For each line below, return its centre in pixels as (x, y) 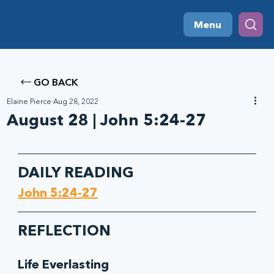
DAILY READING (76, 172)
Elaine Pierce (29, 102)
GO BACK (56, 82)
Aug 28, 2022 (76, 102)
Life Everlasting (65, 265)
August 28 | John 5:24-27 (107, 120)
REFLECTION (65, 231)
